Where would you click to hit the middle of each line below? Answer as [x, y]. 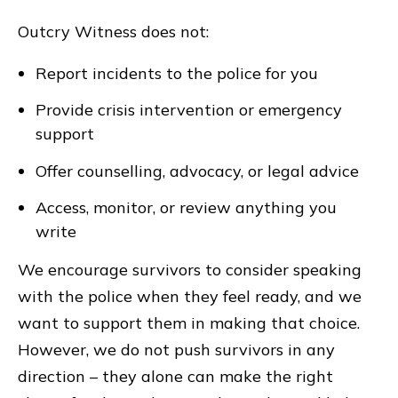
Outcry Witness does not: [113, 32]
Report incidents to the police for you [177, 74]
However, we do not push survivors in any [176, 349]
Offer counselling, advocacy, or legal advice [197, 171]
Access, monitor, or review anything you [186, 208]
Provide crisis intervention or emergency [189, 110]
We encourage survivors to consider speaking [190, 269]
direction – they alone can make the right [175, 376]
